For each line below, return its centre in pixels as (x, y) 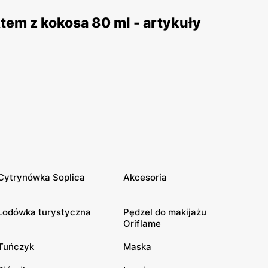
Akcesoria (145, 177)
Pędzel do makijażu (165, 212)
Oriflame (142, 223)
